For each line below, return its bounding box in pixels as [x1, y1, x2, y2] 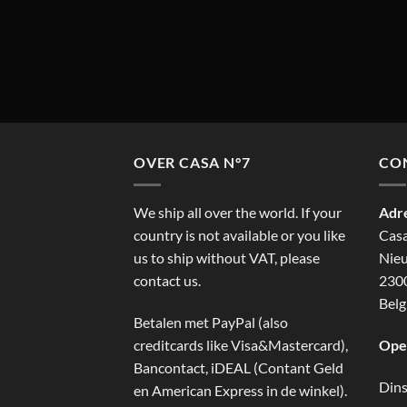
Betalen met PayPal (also [134, 313, 288, 331]
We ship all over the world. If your [134, 203, 342, 221]
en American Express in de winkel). [134, 381, 347, 399]
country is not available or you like [134, 225, 345, 243]
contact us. [134, 271, 201, 289]
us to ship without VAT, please [134, 248, 320, 266]
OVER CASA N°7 [134, 154, 251, 172]
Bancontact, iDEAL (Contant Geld [134, 358, 343, 376]
